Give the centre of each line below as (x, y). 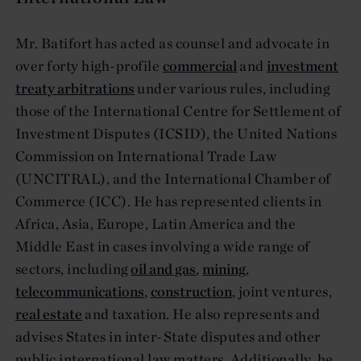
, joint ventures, (282, 292)
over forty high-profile (89, 66)
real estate (49, 314)
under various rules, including (232, 89)
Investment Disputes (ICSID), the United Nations (176, 134)
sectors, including (73, 269)
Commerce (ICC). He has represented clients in (169, 201)
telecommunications (80, 292)
